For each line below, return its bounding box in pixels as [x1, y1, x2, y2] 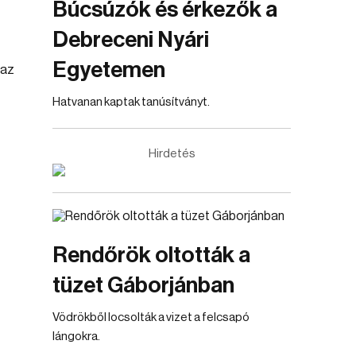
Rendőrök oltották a [52, 244, 250, 266]
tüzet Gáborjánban [52, 274, 234, 296]
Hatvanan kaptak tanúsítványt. [52, 96, 210, 108]
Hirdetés [148, 148, 195, 160]
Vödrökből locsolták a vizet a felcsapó [52, 311, 250, 323]
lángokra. [52, 331, 100, 342]
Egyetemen [52, 59, 165, 81]
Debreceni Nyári [52, 29, 209, 51]
